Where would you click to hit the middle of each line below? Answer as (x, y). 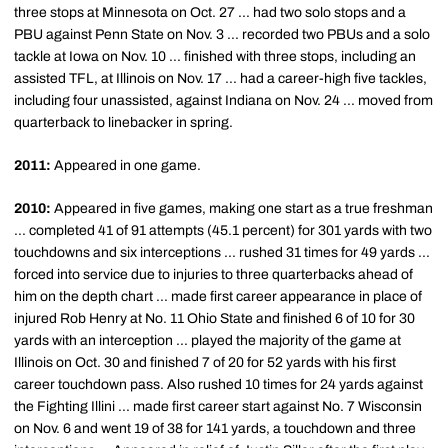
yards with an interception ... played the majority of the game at (207, 340)
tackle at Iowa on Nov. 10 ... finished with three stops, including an (215, 56)
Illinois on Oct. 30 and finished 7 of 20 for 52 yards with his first (205, 362)
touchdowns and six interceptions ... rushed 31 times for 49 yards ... (222, 252)
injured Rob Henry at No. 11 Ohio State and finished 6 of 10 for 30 (214, 318)
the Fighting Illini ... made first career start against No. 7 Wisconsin (218, 406)
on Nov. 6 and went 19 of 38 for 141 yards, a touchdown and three (215, 428)
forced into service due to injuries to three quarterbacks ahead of (213, 274)
